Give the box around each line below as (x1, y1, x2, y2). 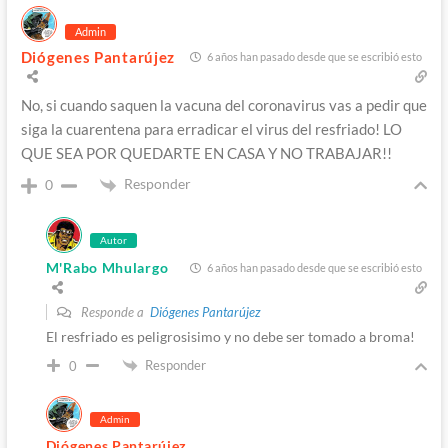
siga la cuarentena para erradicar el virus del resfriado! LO (20, 120, 402, 139)
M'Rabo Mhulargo (45, 258, 169, 276)
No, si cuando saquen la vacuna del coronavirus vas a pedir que (20, 96, 427, 115)
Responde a (77, 303, 150, 320)
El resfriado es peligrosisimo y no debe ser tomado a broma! (45, 327, 415, 345)
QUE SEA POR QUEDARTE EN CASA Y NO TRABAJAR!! (20, 144, 392, 163)
